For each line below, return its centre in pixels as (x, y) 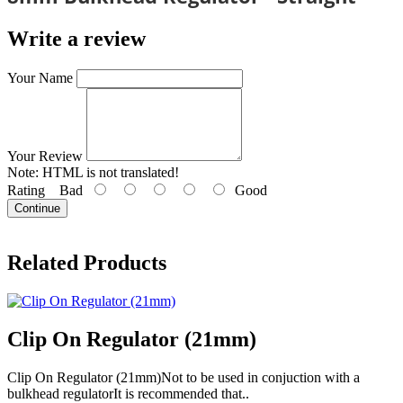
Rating (26, 190)
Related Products (87, 263)
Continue (37, 208)
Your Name (40, 77)
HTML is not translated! (109, 172)
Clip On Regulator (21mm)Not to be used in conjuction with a (184, 378)
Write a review (76, 38)
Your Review (45, 156)
